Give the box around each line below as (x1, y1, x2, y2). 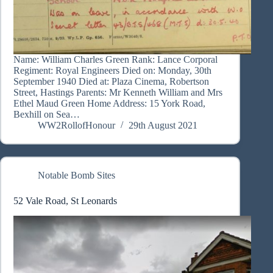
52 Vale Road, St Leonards (13, 196, 117, 207)
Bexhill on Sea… (13, 109, 80, 120)
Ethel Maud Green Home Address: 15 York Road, (13, 98, 205, 109)
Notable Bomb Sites (38, 170, 115, 181)
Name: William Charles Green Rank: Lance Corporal (13, 54, 218, 65)
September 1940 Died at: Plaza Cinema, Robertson (13, 76, 209, 87)
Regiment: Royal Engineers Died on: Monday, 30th (13, 65, 211, 76)
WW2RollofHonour (38, 120, 115, 131)
